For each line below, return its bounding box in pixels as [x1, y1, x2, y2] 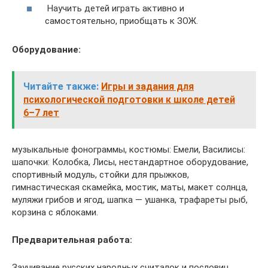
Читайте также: [23, 81, 99, 92]
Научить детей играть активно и [45, 3, 184, 14]
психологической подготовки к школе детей [23, 94, 235, 105]
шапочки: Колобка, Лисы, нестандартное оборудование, [12, 157, 248, 167]
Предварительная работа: [12, 234, 132, 245]
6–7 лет [23, 107, 59, 118]
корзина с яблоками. [12, 207, 98, 218]
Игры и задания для [101, 81, 194, 92]
